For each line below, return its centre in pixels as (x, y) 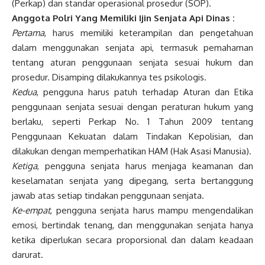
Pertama (28, 33)
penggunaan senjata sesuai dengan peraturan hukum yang (132, 107)
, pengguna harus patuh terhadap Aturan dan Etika (145, 92)
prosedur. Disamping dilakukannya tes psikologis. (109, 77)
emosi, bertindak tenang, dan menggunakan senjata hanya (132, 225)
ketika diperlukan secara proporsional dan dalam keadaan (132, 240)
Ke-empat (31, 211)
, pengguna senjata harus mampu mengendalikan (152, 211)
